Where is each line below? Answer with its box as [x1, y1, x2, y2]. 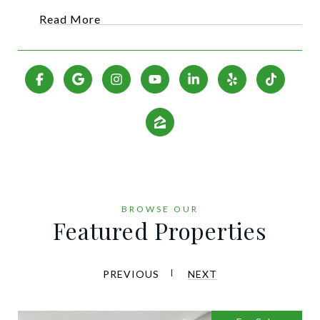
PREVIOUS [103, 267, 159, 280]
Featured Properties [53, 214, 267, 246]
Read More [39, 11, 101, 26]
